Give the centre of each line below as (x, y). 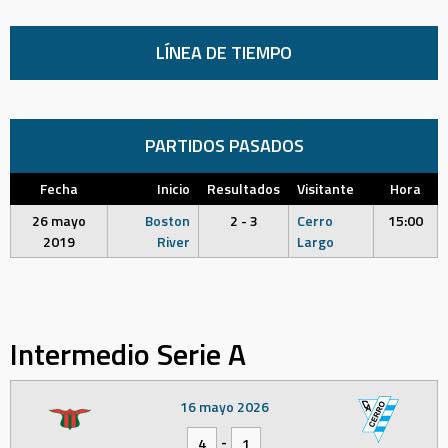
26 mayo (59, 220)
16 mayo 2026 (224, 406)
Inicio (173, 188)
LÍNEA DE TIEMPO (224, 52)
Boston (167, 220)
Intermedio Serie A (128, 353)
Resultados (243, 188)
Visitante (325, 188)
